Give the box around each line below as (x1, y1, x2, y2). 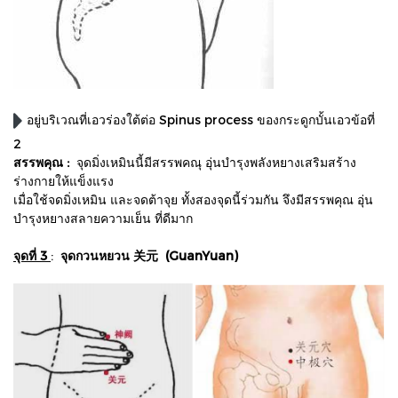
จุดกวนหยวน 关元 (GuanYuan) (57, 248, 238, 264)
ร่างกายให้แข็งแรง (13, 173, 114, 189)
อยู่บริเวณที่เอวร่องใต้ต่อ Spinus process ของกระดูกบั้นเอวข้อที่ (23, 111, 376, 127)
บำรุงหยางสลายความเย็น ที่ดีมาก (13, 211, 193, 227)
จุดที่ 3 (13, 248, 47, 264)
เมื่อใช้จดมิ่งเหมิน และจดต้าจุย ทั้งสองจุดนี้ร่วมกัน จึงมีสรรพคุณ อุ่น (13, 192, 373, 208)
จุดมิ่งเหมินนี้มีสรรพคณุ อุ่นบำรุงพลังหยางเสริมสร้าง (73, 155, 356, 171)
